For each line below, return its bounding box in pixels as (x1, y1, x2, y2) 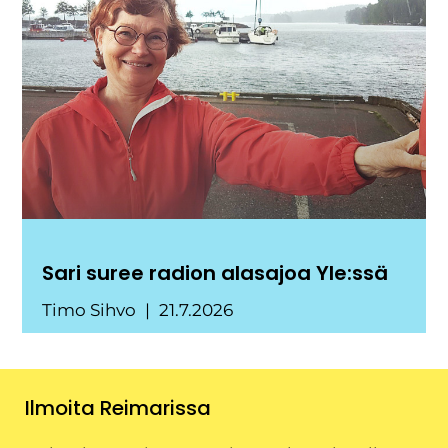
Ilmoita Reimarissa (25, 394, 211, 423)
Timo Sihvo (42, 300, 141, 321)
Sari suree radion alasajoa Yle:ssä (42, 259, 389, 288)
